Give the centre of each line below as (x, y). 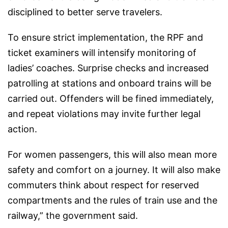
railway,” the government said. (73, 216)
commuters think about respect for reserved (103, 185)
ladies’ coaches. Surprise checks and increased (108, 68)
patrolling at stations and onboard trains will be (109, 83)
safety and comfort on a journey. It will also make (114, 170)
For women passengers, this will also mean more (112, 155)
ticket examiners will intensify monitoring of (102, 53)
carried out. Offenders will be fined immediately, (111, 99)
